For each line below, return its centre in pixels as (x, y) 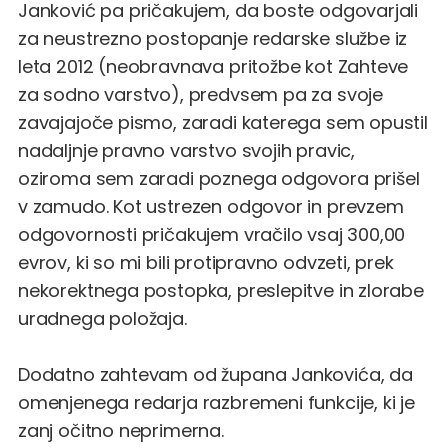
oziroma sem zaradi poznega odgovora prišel (219, 178)
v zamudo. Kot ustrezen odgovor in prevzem (211, 206)
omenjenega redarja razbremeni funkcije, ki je (216, 402)
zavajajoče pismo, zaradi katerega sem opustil (223, 122)
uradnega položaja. (102, 318)
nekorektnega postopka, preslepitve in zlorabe (221, 290)
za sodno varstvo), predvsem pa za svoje (200, 94)
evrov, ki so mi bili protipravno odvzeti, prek (206, 262)
